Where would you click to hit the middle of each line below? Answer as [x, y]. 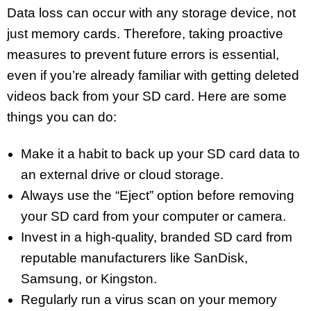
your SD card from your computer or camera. [153, 217]
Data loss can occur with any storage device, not [151, 13]
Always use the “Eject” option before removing [158, 196]
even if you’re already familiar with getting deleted [153, 76]
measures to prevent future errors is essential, [143, 55]
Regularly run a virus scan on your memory [149, 300]
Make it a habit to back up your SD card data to [160, 154]
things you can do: [62, 117]
